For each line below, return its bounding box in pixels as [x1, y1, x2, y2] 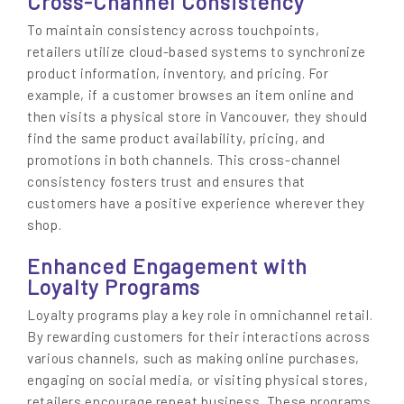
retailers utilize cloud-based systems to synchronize [27, 42, 366, 60]
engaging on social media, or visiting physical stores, [27, 372, 369, 389]
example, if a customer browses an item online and [27, 86, 354, 103]
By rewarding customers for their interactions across [27, 328, 371, 345]
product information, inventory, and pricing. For [27, 64, 329, 81]
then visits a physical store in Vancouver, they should [27, 107, 368, 124]
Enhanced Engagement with [27, 253, 308, 280]
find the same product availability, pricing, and [27, 129, 326, 146]
